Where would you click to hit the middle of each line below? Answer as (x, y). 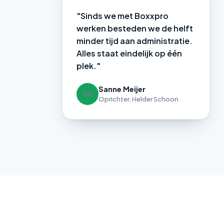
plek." (88, 66)
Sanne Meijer (122, 89)
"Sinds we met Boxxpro (122, 16)
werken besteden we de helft (135, 28)
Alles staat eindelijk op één (129, 53)
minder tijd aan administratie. (134, 41)
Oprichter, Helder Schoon (138, 99)
